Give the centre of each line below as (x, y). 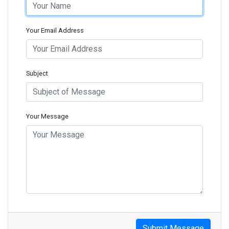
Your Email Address (55, 30)
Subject (37, 73)
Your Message (47, 116)
